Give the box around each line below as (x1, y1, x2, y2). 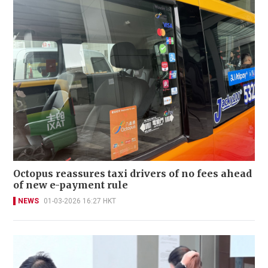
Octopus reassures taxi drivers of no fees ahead (13, 167, 252, 180)
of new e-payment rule (13, 179, 129, 191)
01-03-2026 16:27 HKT (44, 197, 116, 206)
